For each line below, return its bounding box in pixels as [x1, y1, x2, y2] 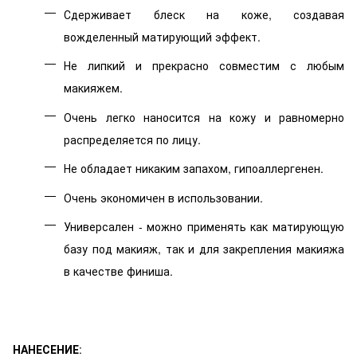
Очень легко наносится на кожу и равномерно [64, 108, 344, 125]
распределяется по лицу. [64, 131, 201, 147]
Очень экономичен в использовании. [64, 189, 263, 206]
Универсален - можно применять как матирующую [64, 218, 344, 234]
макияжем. [64, 80, 123, 96]
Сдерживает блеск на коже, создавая [64, 6, 344, 22]
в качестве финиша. [64, 262, 173, 279]
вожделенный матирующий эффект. [64, 28, 261, 45]
